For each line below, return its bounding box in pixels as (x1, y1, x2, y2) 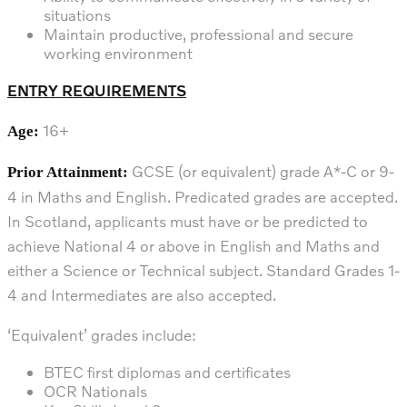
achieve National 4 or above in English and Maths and (7, 235, 380, 255)
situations (44, 5, 111, 25)
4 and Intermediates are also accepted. (7, 284, 276, 304)
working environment (44, 43, 193, 63)
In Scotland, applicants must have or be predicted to (7, 211, 368, 231)
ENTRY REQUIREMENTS (7, 80, 186, 99)
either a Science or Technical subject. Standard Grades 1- (7, 260, 400, 280)
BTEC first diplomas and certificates (44, 362, 291, 382)
